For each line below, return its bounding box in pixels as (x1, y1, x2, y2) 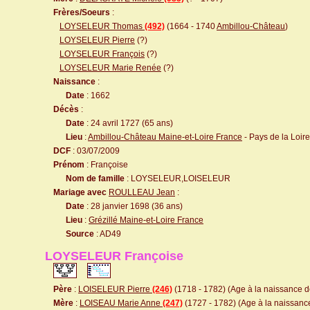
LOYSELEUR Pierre (60, 35, 135, 45)
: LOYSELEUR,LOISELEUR (125, 174, 230, 183)
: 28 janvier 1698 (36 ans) (84, 201, 183, 211)
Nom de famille (66, 174, 125, 183)
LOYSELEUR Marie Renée (60, 63, 161, 73)
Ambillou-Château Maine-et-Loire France (88, 132, 242, 142)
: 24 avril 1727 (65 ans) (84, 118, 173, 128)
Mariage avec (53, 188, 107, 197)
